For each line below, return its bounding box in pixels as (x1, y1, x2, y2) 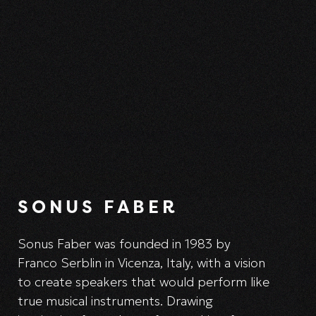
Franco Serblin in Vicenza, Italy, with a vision (18, 255, 265, 271)
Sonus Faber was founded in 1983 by (18, 236, 231, 252)
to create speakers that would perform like (18, 274, 269, 290)
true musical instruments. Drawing (18, 293, 213, 309)
